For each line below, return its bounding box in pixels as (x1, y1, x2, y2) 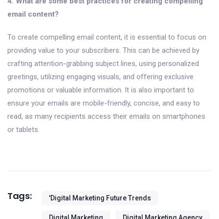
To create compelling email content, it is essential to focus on (7, 32, 206, 42)
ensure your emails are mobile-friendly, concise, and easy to (7, 98, 200, 108)
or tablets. (7, 125, 40, 134)
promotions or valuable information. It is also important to (7, 85, 194, 94)
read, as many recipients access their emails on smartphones (7, 111, 205, 121)
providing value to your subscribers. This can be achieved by (7, 45, 199, 55)
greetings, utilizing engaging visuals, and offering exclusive (7, 72, 194, 81)
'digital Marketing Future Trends (48, 194, 151, 202)
